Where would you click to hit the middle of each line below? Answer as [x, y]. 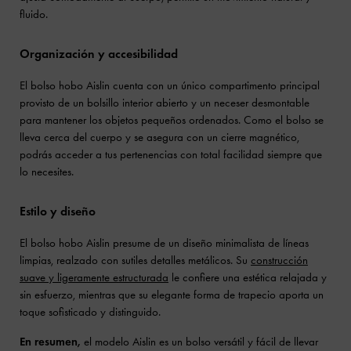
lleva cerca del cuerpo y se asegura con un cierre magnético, [159, 138]
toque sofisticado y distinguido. [90, 312]
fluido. [34, 14]
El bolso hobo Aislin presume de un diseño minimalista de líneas [164, 243]
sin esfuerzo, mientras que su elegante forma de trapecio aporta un [172, 295]
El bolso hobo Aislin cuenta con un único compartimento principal [170, 86]
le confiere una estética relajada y [248, 278]
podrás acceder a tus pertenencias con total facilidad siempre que [171, 155]
